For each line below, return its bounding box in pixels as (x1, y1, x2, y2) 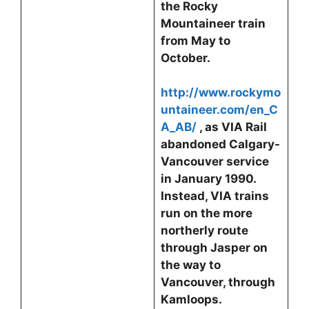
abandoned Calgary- (160, 137, 280, 151)
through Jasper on (160, 241, 268, 255)
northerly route (160, 223, 248, 237)
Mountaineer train (160, 17, 266, 30)
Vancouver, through (160, 275, 275, 289)
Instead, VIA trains (160, 189, 269, 203)
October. (160, 51, 210, 65)
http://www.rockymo (160, 86, 281, 99)
